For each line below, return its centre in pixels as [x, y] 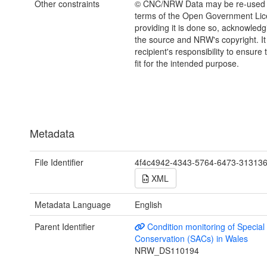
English [148, 205]
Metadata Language [73, 205]
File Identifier [59, 162]
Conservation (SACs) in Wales [191, 239]
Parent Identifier [65, 227]
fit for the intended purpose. [187, 63]
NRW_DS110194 [167, 251]
